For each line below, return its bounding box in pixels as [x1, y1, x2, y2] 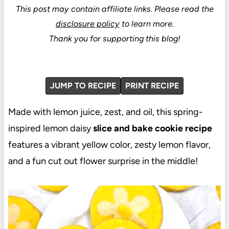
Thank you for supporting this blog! [49, 33, 180, 43]
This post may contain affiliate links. [15, 4, 152, 14]
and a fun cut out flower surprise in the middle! [8, 155, 198, 167]
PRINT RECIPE [125, 80, 179, 90]
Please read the [154, 4, 214, 14]
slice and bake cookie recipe [93, 122, 212, 134]
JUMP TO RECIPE [50, 80, 116, 90]
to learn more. [119, 18, 174, 29]
